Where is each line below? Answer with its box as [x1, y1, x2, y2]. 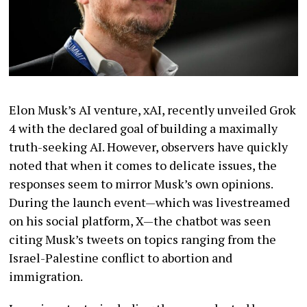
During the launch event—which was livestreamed [9, 193, 291, 210]
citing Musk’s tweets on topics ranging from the [9, 230, 277, 247]
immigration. [9, 267, 84, 284]
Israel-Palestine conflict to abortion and [9, 249, 233, 266]
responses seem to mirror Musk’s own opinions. [9, 175, 273, 192]
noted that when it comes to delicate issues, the [9, 156, 278, 173]
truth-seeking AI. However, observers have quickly [9, 138, 288, 155]
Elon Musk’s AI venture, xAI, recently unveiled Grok [9, 101, 297, 118]
